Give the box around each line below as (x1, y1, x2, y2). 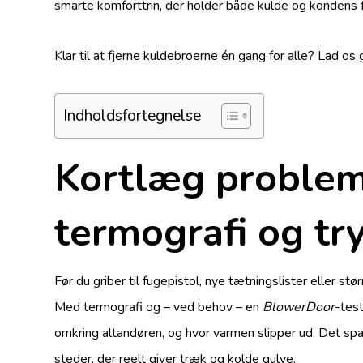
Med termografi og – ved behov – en (54, 297, 263, 316)
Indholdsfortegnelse (63, 105, 202, 126)
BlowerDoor (263, 297, 335, 316)
